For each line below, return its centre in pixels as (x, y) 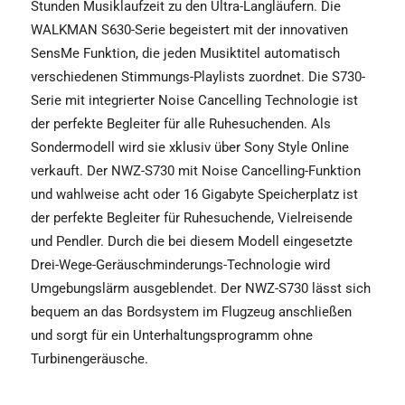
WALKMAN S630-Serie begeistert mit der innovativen (189, 30)
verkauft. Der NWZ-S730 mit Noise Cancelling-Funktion (196, 171)
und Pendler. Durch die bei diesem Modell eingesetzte (192, 241)
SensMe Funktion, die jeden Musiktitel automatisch (185, 53)
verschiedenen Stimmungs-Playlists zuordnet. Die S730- (198, 77)
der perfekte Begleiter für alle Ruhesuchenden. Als (181, 124)
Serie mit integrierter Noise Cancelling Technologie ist (194, 100)
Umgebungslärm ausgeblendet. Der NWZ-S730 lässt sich (201, 288)
